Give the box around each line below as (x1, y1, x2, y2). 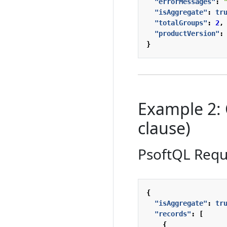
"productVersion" (155, 29, 219, 37)
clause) (138, 117, 191, 139)
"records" (155, 209, 191, 218)
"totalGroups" (155, 18, 207, 27)
